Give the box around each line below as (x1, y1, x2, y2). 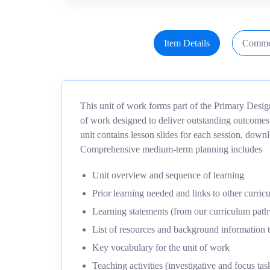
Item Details (163, 38, 210, 48)
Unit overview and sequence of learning (92, 170, 244, 180)
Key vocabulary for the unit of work (92, 242, 230, 253)
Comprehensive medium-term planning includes (80, 144, 262, 154)
